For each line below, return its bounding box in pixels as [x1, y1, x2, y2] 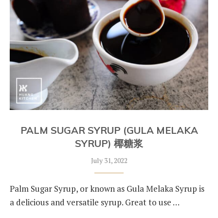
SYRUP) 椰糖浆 [75, 137, 143, 149]
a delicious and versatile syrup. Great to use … [10, 197, 180, 208]
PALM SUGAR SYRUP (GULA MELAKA [20, 124, 198, 136]
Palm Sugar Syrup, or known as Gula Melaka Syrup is [10, 183, 204, 194]
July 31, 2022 [91, 156, 127, 165]
